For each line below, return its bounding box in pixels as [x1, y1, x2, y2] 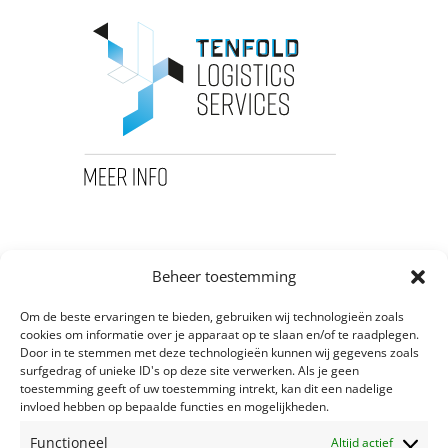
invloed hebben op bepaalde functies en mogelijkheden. [20, 398, 329, 415]
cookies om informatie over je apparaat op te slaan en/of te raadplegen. [20, 326, 419, 343]
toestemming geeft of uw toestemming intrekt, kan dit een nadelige [20, 380, 393, 397]
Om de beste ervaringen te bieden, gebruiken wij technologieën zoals [20, 308, 404, 325]
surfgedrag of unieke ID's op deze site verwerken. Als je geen [20, 362, 359, 379]
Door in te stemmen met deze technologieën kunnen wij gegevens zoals [20, 344, 419, 361]
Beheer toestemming [152, 266, 296, 286]
